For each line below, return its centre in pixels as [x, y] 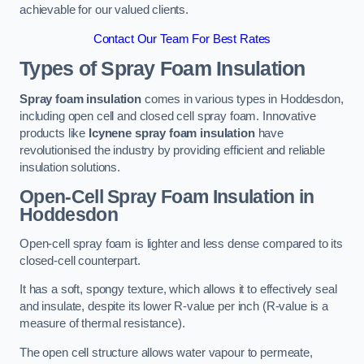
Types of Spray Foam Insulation [162, 69]
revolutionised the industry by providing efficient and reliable [172, 150]
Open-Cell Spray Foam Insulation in [167, 197]
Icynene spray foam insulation [171, 133]
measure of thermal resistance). [102, 324]
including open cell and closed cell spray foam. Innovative [168, 116]
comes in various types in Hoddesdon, [242, 99]
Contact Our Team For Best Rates [182, 39]
